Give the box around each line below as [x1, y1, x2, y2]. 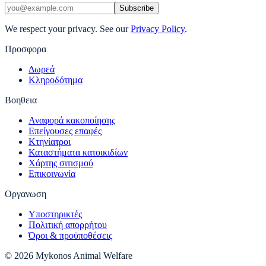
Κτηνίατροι [28, 137, 71, 147]
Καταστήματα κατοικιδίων [28, 147, 128, 158]
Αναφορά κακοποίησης [28, 115, 115, 126]
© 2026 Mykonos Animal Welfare [5, 251, 132, 261]
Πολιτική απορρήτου [28, 220, 107, 230]
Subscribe [119, 4, 154, 13]
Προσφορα [5, 44, 46, 55]
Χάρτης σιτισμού [28, 158, 93, 169]
